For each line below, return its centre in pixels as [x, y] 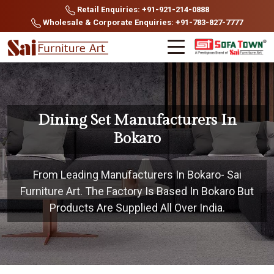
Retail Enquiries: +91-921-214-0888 [142, 9]
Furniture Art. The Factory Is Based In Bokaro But [137, 191]
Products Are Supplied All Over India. [137, 208]
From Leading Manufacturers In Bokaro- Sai [137, 175]
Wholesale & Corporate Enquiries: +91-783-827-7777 [142, 22]
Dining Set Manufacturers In [137, 120]
